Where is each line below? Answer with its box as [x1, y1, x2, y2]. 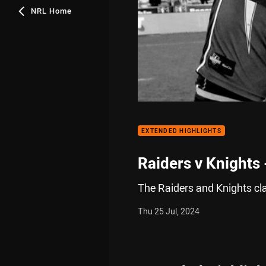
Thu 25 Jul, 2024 [138, 205, 199, 217]
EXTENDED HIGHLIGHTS [141, 126, 221, 135]
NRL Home [31, 5, 72, 16]
